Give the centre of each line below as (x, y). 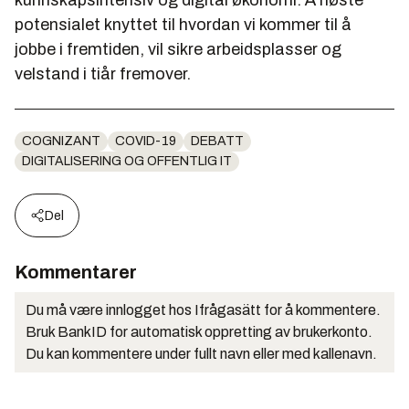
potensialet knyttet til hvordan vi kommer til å (183, 24)
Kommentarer (76, 272)
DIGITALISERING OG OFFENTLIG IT (127, 161)
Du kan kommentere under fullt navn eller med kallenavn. (201, 353)
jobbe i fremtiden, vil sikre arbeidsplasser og (178, 49)
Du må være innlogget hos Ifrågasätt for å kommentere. (203, 309)
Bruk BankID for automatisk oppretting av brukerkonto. (199, 331)
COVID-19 (146, 141)
